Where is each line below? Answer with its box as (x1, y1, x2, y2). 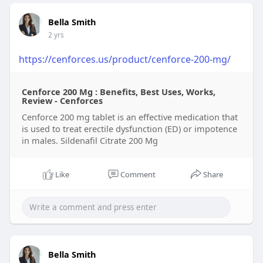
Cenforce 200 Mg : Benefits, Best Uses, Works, (21, 86, 215, 98)
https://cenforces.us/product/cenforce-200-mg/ (18, 53, 231, 66)
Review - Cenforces (21, 95, 103, 107)
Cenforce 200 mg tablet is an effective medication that (21, 111, 238, 123)
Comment (120, 169, 156, 180)
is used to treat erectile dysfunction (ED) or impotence (21, 123, 237, 135)
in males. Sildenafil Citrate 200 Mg (21, 134, 158, 147)
